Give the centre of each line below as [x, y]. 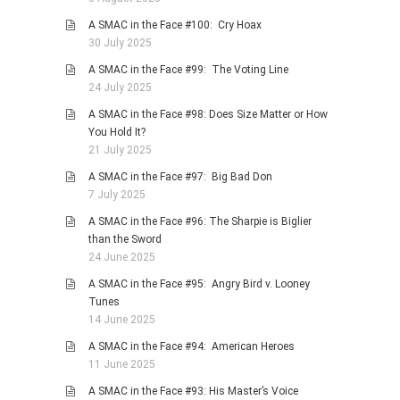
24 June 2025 [122, 258]
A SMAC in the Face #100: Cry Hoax [175, 25]
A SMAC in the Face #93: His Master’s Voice [193, 392]
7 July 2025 [117, 195]
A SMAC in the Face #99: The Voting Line [188, 70]
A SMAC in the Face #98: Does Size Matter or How [208, 115]
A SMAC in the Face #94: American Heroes [192, 347]
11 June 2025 [122, 365]
